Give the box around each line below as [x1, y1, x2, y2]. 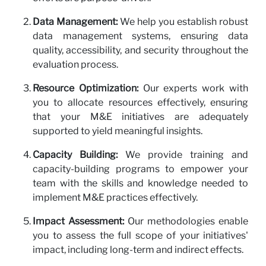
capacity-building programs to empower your [33, 163, 248, 175]
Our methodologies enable [124, 215, 248, 227]
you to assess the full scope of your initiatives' [33, 229, 248, 241]
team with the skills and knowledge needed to [33, 177, 248, 189]
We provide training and [118, 148, 248, 160]
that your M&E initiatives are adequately [33, 110, 248, 122]
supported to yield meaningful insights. [33, 125, 202, 137]
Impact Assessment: [33, 215, 124, 227]
